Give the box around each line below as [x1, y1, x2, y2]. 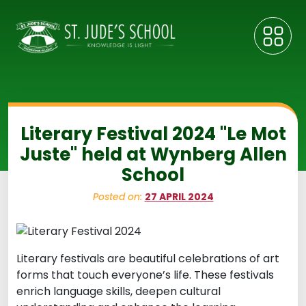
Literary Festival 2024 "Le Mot [20, 122, 286, 146]
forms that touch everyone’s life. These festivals [16, 266, 274, 283]
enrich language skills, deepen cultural [16, 283, 221, 299]
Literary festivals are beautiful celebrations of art [16, 250, 279, 266]
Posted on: [92, 190, 145, 204]
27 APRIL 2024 [144, 190, 214, 204]
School [122, 163, 184, 187]
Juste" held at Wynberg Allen [19, 142, 287, 167]
